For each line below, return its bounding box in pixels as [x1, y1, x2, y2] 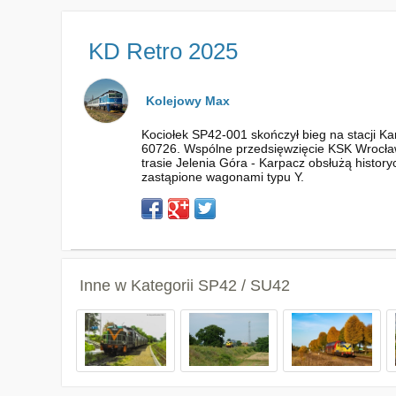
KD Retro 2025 [88, 38, 238, 65]
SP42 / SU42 [197, 277, 290, 294]
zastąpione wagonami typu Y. [141, 170, 304, 184]
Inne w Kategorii [79, 277, 198, 294]
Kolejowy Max [145, 94, 230, 108]
